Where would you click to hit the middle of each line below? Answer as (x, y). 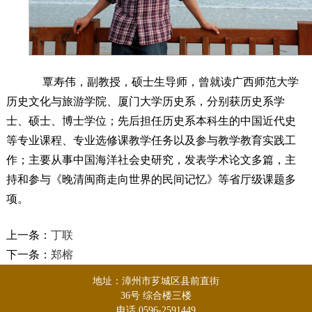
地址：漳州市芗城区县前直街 (156, 281)
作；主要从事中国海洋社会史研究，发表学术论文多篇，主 (151, 160)
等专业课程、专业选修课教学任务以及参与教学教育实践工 (151, 141)
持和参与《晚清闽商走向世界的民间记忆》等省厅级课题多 (151, 180)
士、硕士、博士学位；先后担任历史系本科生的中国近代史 (151, 121)
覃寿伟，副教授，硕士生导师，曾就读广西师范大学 (163, 82)
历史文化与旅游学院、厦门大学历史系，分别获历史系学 (145, 102)
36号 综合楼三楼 (156, 296)
